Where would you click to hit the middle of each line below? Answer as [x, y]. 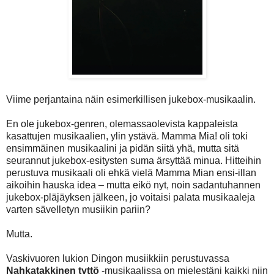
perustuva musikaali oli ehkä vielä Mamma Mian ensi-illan [131, 172]
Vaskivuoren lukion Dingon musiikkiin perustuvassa [118, 258]
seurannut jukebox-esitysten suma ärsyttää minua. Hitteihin [134, 160]
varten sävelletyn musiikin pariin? [78, 209]
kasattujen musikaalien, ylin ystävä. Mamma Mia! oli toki [127, 136]
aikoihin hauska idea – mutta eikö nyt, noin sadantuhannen [133, 185]
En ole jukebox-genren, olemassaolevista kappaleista [122, 124]
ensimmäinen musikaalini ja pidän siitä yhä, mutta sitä [123, 148]
